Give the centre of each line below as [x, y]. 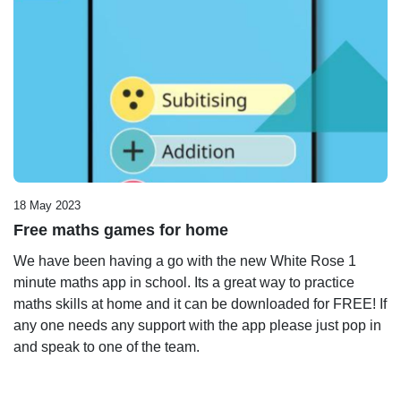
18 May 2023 [47, 206]
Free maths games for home [121, 230]
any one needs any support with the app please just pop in [197, 326]
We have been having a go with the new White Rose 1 [185, 261]
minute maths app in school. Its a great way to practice [184, 283]
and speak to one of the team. [107, 347]
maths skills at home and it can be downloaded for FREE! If [200, 304]
